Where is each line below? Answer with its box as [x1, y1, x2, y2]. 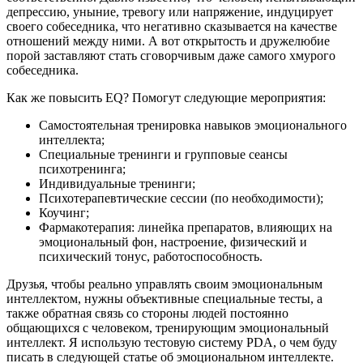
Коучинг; [39, 205, 89, 220]
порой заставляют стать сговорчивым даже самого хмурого [6, 48, 335, 62]
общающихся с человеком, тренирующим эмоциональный [6, 320, 329, 335]
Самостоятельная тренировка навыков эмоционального [39, 117, 347, 132]
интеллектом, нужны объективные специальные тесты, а [6, 291, 322, 305]
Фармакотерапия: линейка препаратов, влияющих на [39, 220, 332, 234]
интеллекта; [39, 132, 105, 147]
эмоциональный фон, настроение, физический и [39, 234, 307, 249]
